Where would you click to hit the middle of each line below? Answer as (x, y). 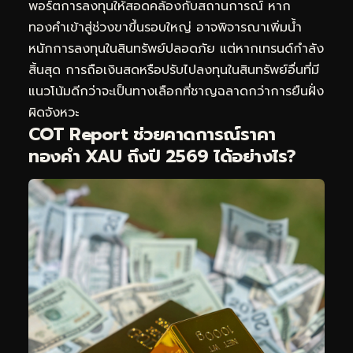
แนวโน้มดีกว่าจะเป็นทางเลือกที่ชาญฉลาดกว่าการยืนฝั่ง (176, 91)
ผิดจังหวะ (54, 112)
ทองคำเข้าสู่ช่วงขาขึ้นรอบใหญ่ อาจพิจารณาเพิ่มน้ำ (165, 27)
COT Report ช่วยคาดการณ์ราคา (152, 134)
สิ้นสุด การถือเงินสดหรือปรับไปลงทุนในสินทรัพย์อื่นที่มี (174, 70)
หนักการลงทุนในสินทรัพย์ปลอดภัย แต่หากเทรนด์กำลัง (176, 48)
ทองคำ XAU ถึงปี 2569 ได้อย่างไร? (162, 156)
